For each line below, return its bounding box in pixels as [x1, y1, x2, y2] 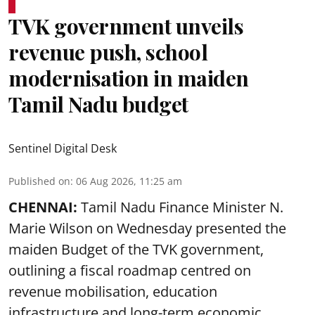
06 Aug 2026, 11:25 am [76, 174, 182, 188]
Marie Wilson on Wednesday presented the [8, 219, 286, 238]
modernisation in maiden [8, 64, 249, 92]
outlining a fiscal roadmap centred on [8, 261, 251, 280]
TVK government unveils [8, 12, 243, 40]
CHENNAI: [8, 198, 77, 217]
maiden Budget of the [8, 240, 153, 259]
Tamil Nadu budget [8, 90, 188, 118]
